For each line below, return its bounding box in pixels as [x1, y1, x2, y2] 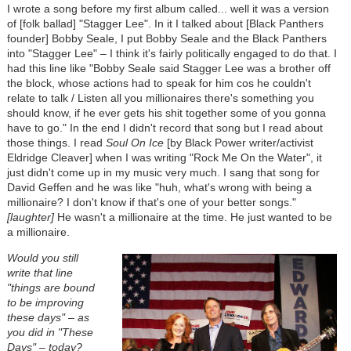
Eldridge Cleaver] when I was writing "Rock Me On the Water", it [6, 151, 322, 165]
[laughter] [6, 211, 54, 224]
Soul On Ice [105, 136, 164, 150]
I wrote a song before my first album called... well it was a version [6, 2, 329, 16]
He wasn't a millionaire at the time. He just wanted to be [53, 211, 332, 224]
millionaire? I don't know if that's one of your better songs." [6, 196, 296, 209]
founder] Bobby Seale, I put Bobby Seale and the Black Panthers [6, 32, 327, 45]
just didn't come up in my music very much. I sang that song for [6, 166, 320, 179]
